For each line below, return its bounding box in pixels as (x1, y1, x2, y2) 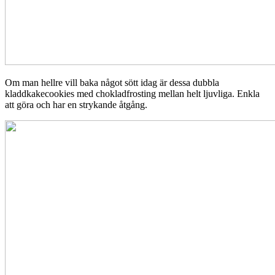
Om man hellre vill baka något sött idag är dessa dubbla (5, 77, 219, 88)
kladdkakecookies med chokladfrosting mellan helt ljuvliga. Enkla (5, 88, 260, 99)
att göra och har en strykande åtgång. (5, 99, 147, 110)
